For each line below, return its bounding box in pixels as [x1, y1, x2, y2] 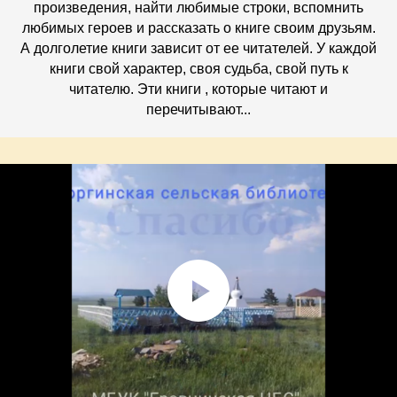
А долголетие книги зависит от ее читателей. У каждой [20, 40, 377, 56]
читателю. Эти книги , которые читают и [69, 81, 328, 97]
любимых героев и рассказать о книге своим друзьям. [21, 19, 376, 35]
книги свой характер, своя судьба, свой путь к [49, 60, 348, 76]
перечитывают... [146, 101, 251, 117]
